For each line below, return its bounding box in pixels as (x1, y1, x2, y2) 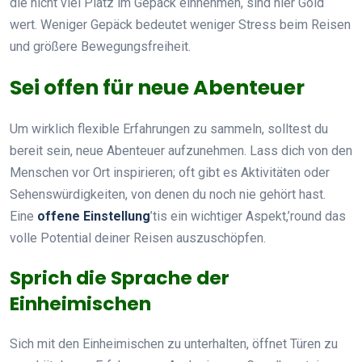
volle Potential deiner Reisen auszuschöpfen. (10, 229, 266, 246)
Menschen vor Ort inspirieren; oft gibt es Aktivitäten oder (10, 164, 330, 180)
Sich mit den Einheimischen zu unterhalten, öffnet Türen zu (10, 335, 338, 351)
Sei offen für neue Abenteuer (10, 73, 305, 102)
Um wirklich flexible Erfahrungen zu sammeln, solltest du (10, 120, 328, 137)
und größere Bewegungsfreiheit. (10, 38, 191, 54)
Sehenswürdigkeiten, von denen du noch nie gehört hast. (10, 186, 326, 202)
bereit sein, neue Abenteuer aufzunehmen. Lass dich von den (10, 142, 352, 158)
